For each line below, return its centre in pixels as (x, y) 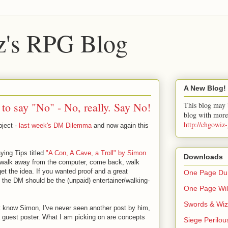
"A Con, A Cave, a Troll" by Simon (96, 153)
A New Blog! (205, 88)
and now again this (120, 125)
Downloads (203, 156)
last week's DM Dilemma (55, 125)
